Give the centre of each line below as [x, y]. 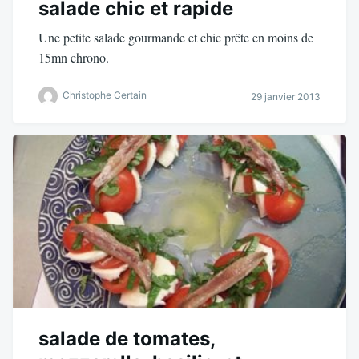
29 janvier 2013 [286, 96]
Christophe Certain [105, 95]
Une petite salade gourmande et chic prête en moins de [176, 38]
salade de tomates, [127, 339]
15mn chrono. [74, 58]
